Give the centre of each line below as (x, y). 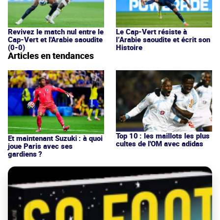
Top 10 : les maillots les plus (163, 135)
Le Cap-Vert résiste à (151, 32)
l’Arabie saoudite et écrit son (163, 40)
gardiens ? (25, 154)
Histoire (129, 47)
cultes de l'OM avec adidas (160, 143)
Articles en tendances (51, 56)
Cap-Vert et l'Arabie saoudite (55, 40)
